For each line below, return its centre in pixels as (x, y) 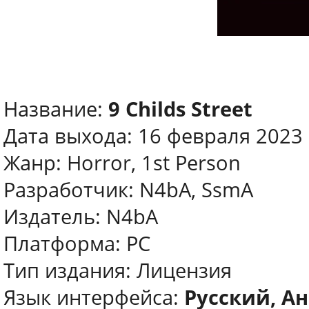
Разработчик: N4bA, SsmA (128, 190)
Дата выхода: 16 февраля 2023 (153, 136)
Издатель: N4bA (81, 217)
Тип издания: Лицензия (118, 270)
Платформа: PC (77, 243)
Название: (56, 109)
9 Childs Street (180, 109)
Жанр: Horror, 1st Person (122, 163)
